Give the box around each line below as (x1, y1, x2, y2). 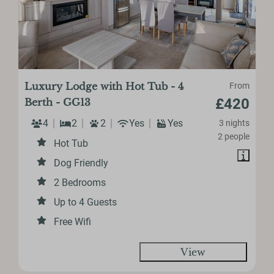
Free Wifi (54, 215, 92, 228)
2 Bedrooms (54, 176, 106, 188)
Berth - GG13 (24, 95, 91, 108)
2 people (217, 131, 250, 141)
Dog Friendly (54, 157, 109, 169)
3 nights (218, 117, 250, 128)
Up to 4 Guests (54, 196, 117, 208)
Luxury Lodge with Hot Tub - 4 (24, 80, 184, 92)
